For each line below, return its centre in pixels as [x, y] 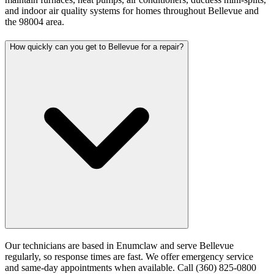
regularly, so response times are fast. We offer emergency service [129, 256]
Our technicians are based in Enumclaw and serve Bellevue [119, 245]
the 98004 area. [35, 22]
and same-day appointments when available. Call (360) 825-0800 [131, 267]
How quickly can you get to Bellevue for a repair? [97, 47]
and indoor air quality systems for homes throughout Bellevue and [132, 11]
